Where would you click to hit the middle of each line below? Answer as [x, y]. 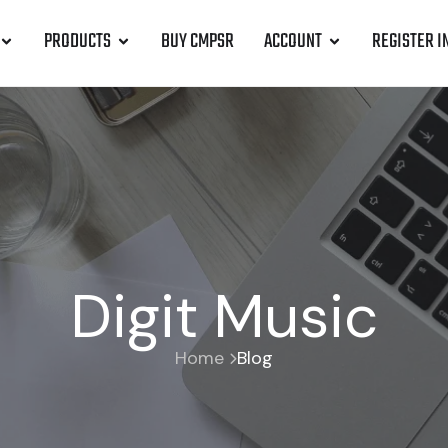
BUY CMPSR [197, 41]
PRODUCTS [77, 41]
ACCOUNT [292, 41]
